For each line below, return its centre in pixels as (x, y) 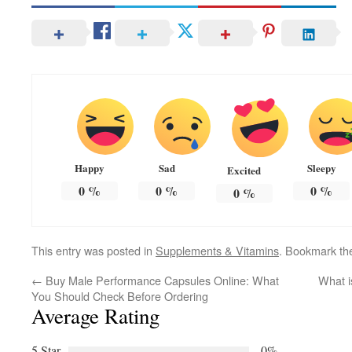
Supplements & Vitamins (217, 251)
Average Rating (95, 316)
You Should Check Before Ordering (120, 296)
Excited (244, 170)
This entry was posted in (93, 251)
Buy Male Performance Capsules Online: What (161, 280)
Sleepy (321, 168)
